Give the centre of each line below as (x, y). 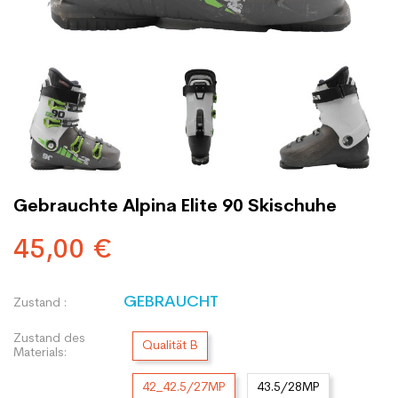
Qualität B (170, 346)
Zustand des (49, 338)
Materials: (40, 353)
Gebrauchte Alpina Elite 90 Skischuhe (175, 207)
